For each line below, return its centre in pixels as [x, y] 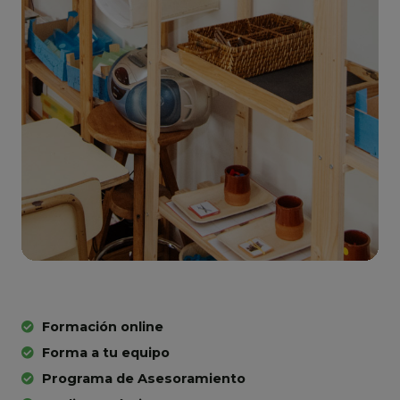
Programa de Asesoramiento [143, 378]
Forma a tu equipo [105, 352]
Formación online [102, 326]
